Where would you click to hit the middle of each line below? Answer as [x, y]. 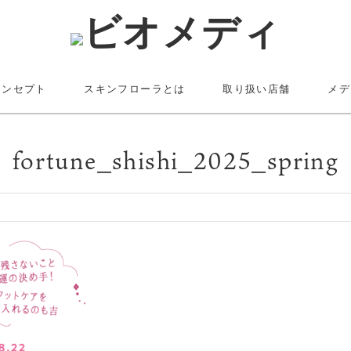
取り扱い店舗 [257, 89]
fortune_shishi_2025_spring [175, 160]
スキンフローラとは [135, 89]
